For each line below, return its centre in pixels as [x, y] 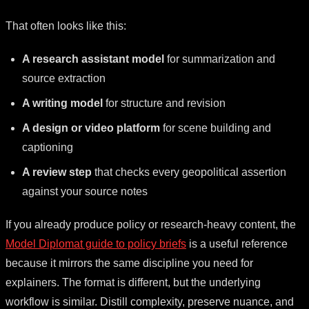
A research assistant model [93, 59]
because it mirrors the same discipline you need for [129, 263]
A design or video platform [91, 128]
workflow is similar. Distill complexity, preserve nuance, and [150, 301]
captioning [48, 147]
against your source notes [85, 191]
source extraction [64, 78]
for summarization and [220, 59]
